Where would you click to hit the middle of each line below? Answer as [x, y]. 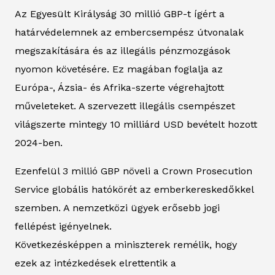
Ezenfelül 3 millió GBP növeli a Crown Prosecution [134, 171]
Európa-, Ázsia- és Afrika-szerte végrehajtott [119, 87]
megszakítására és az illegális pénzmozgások [122, 50]
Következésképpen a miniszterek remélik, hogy [126, 244]
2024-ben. [39, 142]
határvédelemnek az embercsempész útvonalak [129, 32]
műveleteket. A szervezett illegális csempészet [125, 106]
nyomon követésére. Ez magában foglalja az [119, 69]
